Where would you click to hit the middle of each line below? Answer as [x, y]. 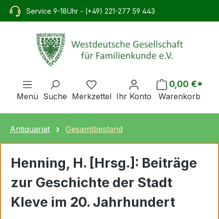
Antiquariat [30, 129]
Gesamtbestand [94, 129]
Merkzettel [91, 96]
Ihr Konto [134, 96]
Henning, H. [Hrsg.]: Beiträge [104, 163]
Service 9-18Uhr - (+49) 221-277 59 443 [91, 11]
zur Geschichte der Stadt [91, 182]
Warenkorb [179, 96]
